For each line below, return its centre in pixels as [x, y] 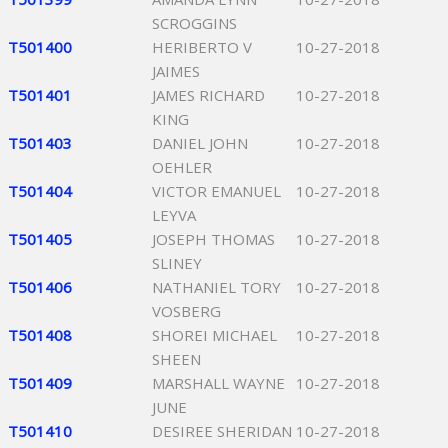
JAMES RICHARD [208, 95]
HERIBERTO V [202, 47]
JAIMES [176, 71]
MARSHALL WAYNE [218, 383]
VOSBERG [186, 311]
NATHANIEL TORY [216, 287]
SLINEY [177, 263]
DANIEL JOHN [200, 143]
